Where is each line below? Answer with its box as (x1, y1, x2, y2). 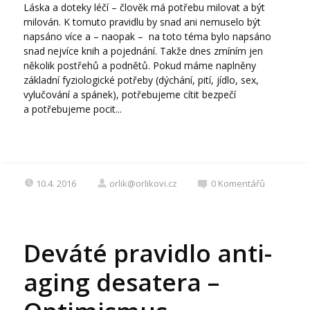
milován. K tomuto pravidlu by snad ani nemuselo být (24, 15, 262, 29)
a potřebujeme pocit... (24, 102, 122, 116)
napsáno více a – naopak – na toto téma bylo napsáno (24, 30, 272, 44)
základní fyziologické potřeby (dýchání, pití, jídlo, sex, (24, 73, 259, 87)
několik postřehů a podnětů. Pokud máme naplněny (24, 59, 257, 73)
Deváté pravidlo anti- (24, 237, 273, 270)
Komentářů (218, 177, 266, 190)
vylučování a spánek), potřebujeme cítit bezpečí (24, 88, 237, 102)
